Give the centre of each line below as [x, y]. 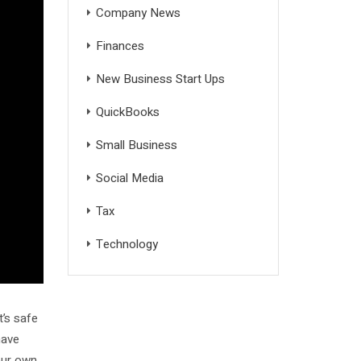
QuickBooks [127, 112]
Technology [127, 244]
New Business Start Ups [160, 79]
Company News [138, 12]
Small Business [136, 145]
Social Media [129, 178]
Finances [120, 46]
